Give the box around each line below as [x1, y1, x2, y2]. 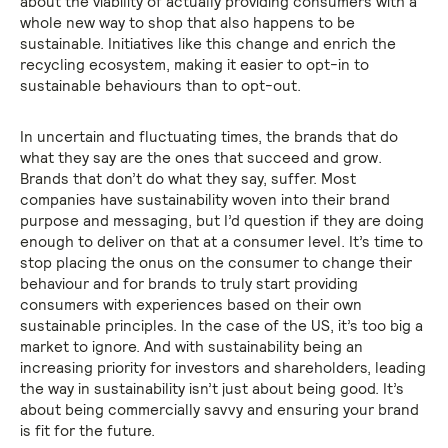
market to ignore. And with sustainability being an [20, 337, 363, 356]
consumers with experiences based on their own [20, 295, 362, 314]
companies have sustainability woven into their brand [20, 190, 390, 209]
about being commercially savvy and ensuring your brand [20, 400, 419, 419]
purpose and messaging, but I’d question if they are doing [20, 211, 424, 230]
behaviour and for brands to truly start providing [20, 274, 358, 293]
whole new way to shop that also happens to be [20, 13, 355, 32]
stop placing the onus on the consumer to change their [20, 253, 412, 272]
